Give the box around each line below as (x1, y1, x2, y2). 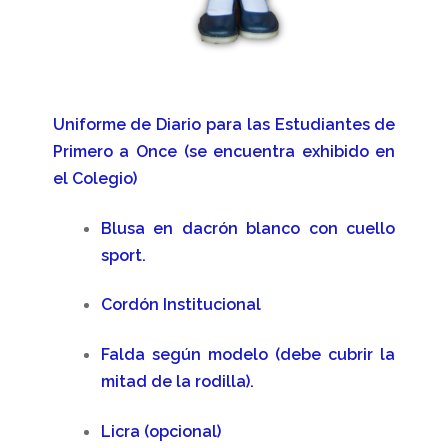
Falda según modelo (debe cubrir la (100, 344, 396, 364)
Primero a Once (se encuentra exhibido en (52, 142, 396, 162)
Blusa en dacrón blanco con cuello (100, 218, 396, 238)
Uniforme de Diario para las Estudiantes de (52, 115, 396, 135)
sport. (100, 245, 146, 265)
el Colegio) (52, 169, 137, 189)
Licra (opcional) (100, 421, 221, 441)
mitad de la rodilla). (100, 371, 254, 391)
